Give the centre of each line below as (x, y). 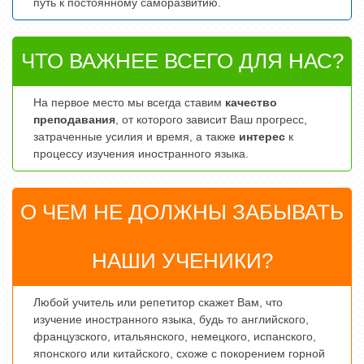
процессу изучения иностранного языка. (141, 154)
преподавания (74, 120)
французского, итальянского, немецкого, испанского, (175, 337)
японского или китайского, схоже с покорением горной (179, 354)
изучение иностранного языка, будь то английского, (171, 320)
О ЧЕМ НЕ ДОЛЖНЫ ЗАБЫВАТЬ (182, 212)
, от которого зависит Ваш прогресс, (211, 120)
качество (251, 103)
